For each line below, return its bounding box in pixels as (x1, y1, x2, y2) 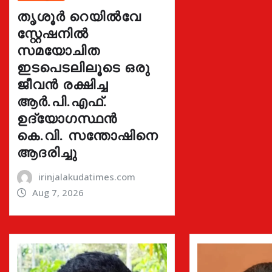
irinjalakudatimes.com (38, 170, 135, 183)
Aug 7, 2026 (32, 186, 84, 199)
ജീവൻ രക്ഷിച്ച (17, 74, 108, 93)
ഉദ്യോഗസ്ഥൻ (17, 108, 117, 127)
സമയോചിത (17, 40, 100, 59)
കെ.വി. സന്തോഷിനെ (17, 125, 158, 144)
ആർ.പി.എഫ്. (17, 91, 107, 110)
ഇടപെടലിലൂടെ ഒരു (17, 57, 150, 76)
